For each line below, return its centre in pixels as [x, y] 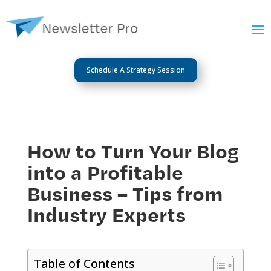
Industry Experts [106, 214]
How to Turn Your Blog [133, 150]
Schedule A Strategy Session [135, 70]
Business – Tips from [125, 192]
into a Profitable [105, 171]
